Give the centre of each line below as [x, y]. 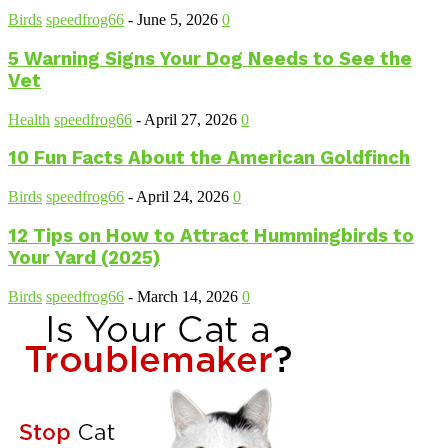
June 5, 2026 [177, 20]
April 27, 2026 [190, 119]
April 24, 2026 [182, 197]
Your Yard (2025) [84, 257]
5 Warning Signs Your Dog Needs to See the [210, 58]
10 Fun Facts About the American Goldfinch [209, 158]
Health [29, 119]
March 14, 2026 [187, 296]
